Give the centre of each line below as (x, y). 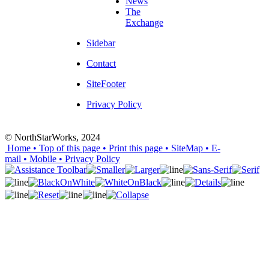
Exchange (144, 22)
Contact (101, 63)
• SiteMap (183, 148)
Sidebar (101, 43)
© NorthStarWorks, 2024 (53, 137)
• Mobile (39, 159)
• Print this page (131, 148)
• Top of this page (65, 148)
